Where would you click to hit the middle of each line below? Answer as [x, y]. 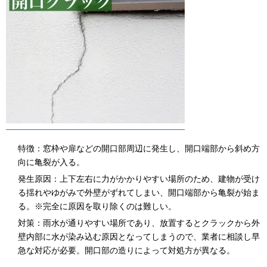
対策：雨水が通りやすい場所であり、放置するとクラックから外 [139, 223]
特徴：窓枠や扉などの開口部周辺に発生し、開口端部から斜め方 [139, 148]
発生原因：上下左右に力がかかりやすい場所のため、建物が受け [139, 178]
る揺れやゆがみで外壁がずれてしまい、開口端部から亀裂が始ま [139, 192]
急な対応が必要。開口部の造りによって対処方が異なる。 [126, 250]
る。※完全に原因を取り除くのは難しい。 [97, 206]
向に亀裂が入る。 [51, 162]
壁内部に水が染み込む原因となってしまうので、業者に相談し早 [139, 236]
